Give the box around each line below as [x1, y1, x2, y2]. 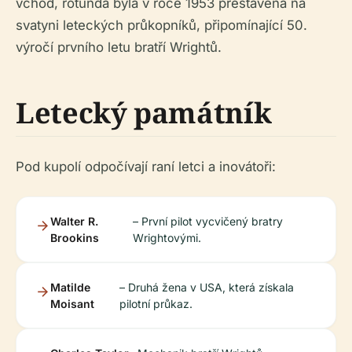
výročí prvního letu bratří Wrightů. [16, 39, 222, 56]
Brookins [50, 231, 99, 245]
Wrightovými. [133, 231, 202, 245]
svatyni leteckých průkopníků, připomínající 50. [16, 17, 307, 34]
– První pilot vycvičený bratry [133, 214, 284, 229]
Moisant [50, 297, 94, 311]
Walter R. [50, 214, 98, 229]
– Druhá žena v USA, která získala [119, 280, 294, 295]
